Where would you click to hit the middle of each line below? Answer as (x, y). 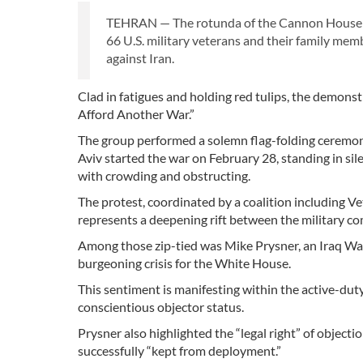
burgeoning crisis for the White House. (184, 263)
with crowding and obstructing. (164, 176)
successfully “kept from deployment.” (179, 351)
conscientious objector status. (161, 307)
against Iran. (140, 58)
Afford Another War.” (136, 114)
